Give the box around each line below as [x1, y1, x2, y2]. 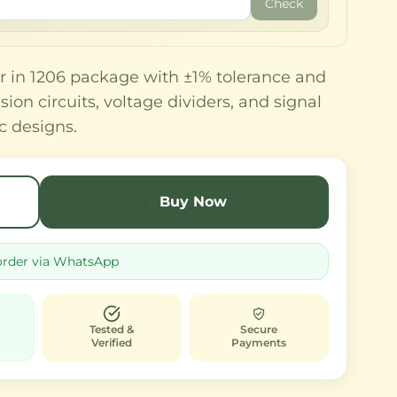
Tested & [89, 323, 134, 336]
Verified [90, 336, 132, 349]
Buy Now [159, 193, 227, 210]
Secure [239, 323, 277, 336]
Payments [230, 336, 286, 349]
